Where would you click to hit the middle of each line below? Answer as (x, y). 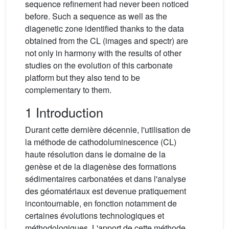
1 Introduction (64, 112)
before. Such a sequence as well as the (96, 16)
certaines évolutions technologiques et (95, 216)
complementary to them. (68, 90)
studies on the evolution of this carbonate (99, 65)
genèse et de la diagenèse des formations (101, 167)
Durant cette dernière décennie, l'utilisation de (108, 130)
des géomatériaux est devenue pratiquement (106, 191)
